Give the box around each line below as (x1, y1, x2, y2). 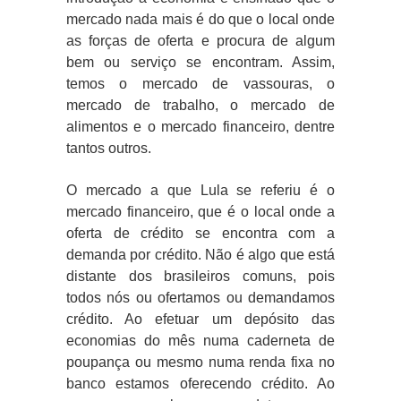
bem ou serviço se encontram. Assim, (66, 55, 335, 71)
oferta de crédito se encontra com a (66, 226, 335, 242)
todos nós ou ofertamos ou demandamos (66, 290, 335, 306)
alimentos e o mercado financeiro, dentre (66, 119, 335, 135)
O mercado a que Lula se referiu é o (66, 183, 335, 199)
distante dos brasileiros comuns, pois (66, 269, 335, 285)
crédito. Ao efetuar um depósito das (66, 311, 335, 328)
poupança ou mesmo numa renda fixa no (66, 354, 335, 371)
